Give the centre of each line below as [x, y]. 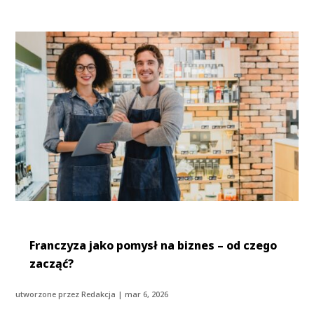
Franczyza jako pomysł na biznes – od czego [153, 245]
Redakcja [99, 294]
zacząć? [52, 263]
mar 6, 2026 [147, 294]
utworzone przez [49, 294]
